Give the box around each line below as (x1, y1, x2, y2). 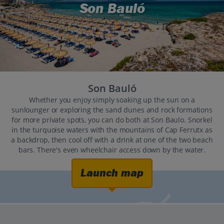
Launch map (80, 166, 143, 180)
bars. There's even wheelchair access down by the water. (18, 145, 206, 155)
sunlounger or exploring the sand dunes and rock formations (11, 105, 212, 115)
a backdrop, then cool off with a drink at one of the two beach (11, 135, 213, 145)
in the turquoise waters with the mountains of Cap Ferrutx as (11, 125, 212, 135)
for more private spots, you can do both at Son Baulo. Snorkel (11, 115, 212, 125)
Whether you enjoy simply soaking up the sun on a (28, 95, 195, 105)
